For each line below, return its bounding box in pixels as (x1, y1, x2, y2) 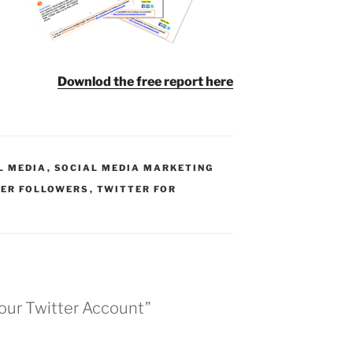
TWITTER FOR (96, 183, 177, 195)
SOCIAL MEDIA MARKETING (54, 162, 214, 173)
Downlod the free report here (58, 73, 234, 89)
